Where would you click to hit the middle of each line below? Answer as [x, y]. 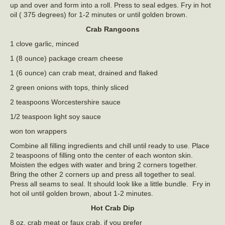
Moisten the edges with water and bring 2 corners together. [104, 165]
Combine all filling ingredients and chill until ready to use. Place [110, 146]
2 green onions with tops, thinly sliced [69, 88]
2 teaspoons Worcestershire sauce [65, 102]
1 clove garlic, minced [44, 44]
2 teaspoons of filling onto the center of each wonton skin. [101, 155]
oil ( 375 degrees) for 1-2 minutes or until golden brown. [99, 15]
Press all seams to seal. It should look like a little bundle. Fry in [110, 184]
